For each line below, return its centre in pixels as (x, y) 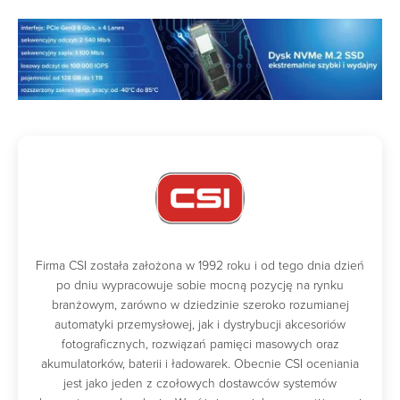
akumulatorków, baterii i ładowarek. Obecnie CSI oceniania (200, 363)
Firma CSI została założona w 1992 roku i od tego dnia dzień (200, 265)
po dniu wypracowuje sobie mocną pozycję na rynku (200, 285)
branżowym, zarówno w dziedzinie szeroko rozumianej (200, 304)
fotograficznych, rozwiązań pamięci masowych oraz (200, 344)
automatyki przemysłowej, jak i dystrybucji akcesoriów (200, 324)
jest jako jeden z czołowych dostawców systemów (200, 383)
